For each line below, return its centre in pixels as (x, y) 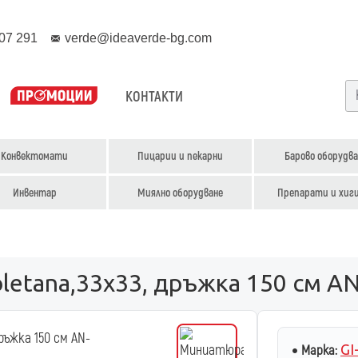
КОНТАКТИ (154, 97)
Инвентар (34, 193)
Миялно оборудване (180, 193)
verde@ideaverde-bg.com (138, 38)
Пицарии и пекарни (180, 156)
